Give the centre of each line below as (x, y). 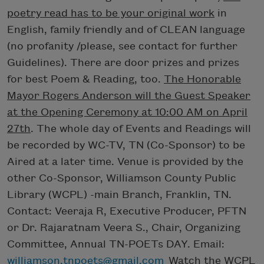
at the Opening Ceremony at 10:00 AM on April (127, 112)
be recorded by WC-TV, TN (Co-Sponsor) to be (126, 145)
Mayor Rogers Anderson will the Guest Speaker (129, 95)
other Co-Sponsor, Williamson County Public (122, 178)
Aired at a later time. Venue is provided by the (125, 161)
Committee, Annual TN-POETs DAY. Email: (116, 244)
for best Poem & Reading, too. (85, 79)
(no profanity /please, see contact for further (122, 46)
